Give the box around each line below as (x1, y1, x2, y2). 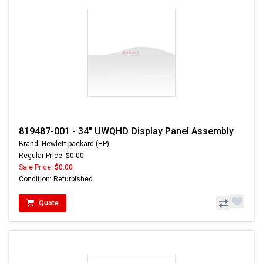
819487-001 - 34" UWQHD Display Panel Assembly (19, 126, 234, 137)
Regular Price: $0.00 (19, 151, 84, 160)
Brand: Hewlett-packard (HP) (19, 140, 109, 149)
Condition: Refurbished (19, 175, 93, 184)
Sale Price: (19, 163, 55, 172)
